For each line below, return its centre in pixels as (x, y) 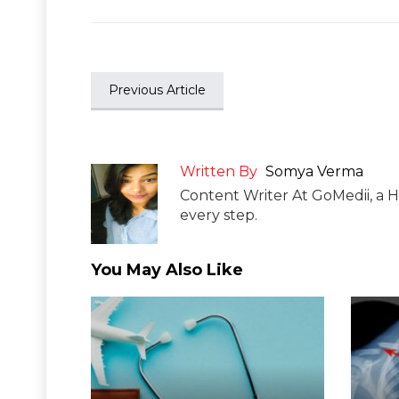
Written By (219, 171)
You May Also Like (167, 269)
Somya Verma (314, 171)
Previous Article (157, 90)
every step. (219, 215)
